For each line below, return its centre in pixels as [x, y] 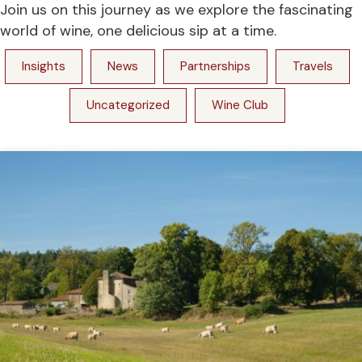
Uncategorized [128, 105]
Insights [43, 66]
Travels [312, 66]
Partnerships [215, 66]
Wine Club [240, 105]
